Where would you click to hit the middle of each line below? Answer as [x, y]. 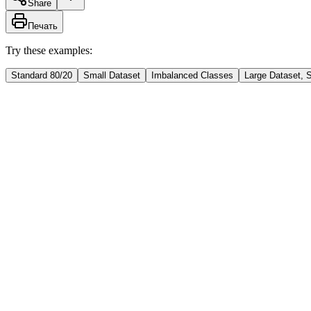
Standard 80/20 [42, 75]
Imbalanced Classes [192, 75]
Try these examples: [49, 50]
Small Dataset [112, 75]
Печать [43, 26]
